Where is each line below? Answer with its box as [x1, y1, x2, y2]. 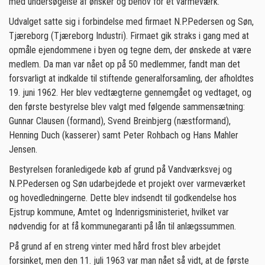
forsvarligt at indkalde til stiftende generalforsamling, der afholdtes [9, 73, 254, 84]
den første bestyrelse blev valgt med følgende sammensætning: [9, 101, 245, 112]
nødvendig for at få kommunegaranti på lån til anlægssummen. [9, 221, 238, 232]
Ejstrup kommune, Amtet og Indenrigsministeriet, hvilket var [9, 206, 229, 218]
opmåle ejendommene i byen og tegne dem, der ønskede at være [9, 44, 251, 56]
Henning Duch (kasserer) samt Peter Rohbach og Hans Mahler [9, 130, 238, 141]
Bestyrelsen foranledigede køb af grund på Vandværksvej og [9, 164, 232, 175]
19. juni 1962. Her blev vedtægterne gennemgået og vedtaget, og [9, 87, 251, 98]
